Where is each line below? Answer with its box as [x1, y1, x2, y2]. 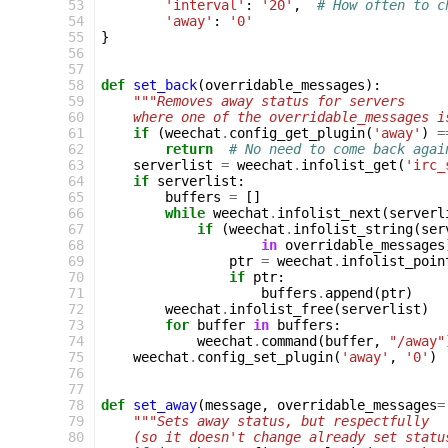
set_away [133, 397, 197, 413]
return [165, 141, 213, 157]
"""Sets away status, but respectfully [133, 413, 429, 429]
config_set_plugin [197, 349, 333, 365]
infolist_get [301, 157, 397, 173]
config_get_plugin [229, 125, 365, 141]
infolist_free [229, 301, 333, 317]
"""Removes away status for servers [133, 93, 405, 109]
